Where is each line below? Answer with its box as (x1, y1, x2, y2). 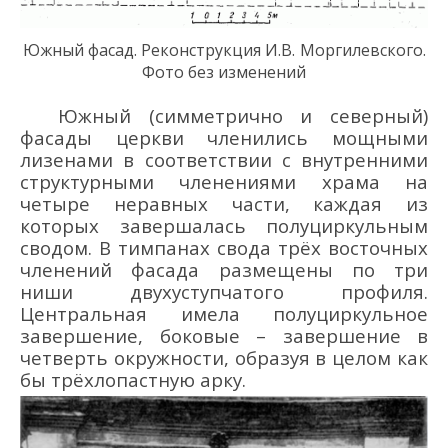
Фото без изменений (142, 61, 306, 84)
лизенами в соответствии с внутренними (20, 146, 428, 172)
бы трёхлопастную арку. (20, 366, 246, 392)
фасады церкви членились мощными (20, 124, 428, 150)
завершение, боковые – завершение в (20, 322, 428, 348)
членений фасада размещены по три (20, 256, 428, 282)
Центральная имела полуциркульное (20, 300, 428, 326)
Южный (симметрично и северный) (57, 102, 428, 128)
